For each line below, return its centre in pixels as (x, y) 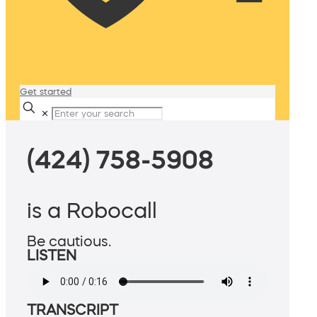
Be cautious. (69, 242)
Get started (46, 92)
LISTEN (52, 256)
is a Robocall (92, 211)
